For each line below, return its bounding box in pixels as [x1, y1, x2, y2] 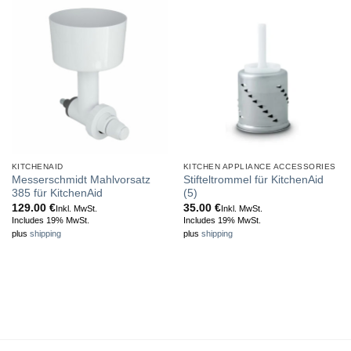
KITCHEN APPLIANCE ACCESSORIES [183, 161, 336, 171]
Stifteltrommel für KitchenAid [183, 174, 324, 186]
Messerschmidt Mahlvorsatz [11, 174, 150, 186]
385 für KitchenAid [11, 187, 103, 200]
